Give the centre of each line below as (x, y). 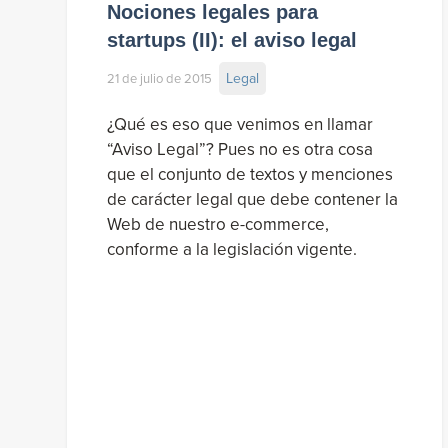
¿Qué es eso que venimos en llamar (240, 125)
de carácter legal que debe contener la (252, 200)
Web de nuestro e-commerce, (218, 225)
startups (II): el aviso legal (232, 39)
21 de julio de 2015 (159, 78)
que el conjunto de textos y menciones (250, 175)
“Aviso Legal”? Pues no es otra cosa (240, 150)
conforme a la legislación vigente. (232, 250)
